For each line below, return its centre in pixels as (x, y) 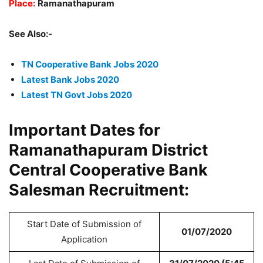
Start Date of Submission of (84, 224)
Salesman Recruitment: (99, 190)
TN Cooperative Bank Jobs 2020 (90, 64)
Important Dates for (85, 130)
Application (84, 239)
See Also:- (31, 34)
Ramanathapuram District (108, 150)
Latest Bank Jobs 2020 (70, 80)
